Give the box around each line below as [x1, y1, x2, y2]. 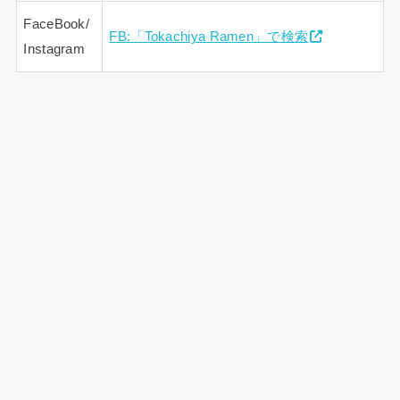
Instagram [23, 42, 86, 57]
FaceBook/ [23, 17, 90, 32]
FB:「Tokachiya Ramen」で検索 [109, 29, 309, 45]
